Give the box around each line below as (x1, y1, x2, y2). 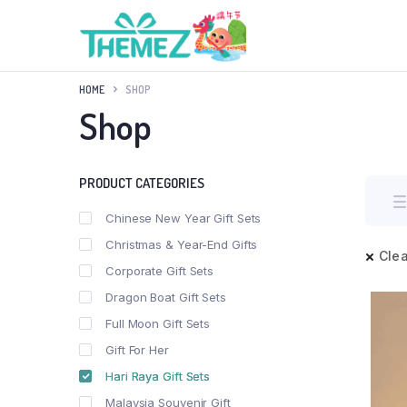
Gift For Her (105, 342, 169, 357)
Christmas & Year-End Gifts (105, 237, 258, 252)
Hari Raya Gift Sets (105, 369, 211, 383)
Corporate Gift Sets (105, 263, 214, 278)
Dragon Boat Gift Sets (105, 290, 226, 304)
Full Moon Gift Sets (105, 316, 211, 331)
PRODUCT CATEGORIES (79, 174, 204, 192)
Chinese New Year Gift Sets (105, 211, 262, 225)
